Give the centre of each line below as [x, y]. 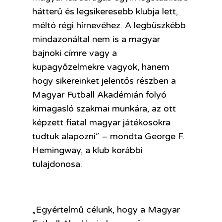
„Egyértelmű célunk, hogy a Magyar [106, 209]
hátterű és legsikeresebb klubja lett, [105, 11]
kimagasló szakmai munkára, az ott [104, 108]
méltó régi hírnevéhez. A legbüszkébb [109, 25]
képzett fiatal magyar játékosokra [101, 122]
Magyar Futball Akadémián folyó [99, 94]
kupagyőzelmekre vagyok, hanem [101, 67]
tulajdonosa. [57, 164]
